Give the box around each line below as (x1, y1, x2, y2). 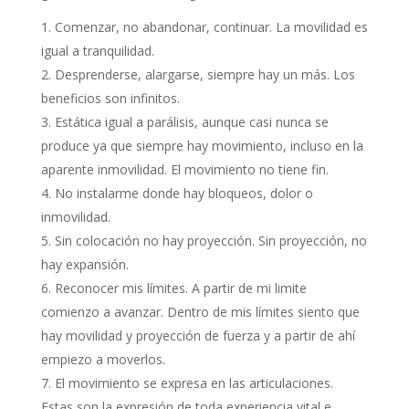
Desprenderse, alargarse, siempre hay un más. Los (54, 66, 355, 83)
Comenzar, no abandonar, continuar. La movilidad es (54, 18, 368, 36)
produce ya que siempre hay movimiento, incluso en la (40, 137, 363, 154)
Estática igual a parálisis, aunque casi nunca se (54, 113, 329, 131)
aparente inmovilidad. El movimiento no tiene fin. (40, 161, 329, 178)
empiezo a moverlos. (40, 351, 165, 368)
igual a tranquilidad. (40, 42, 154, 59)
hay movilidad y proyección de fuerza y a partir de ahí (40, 327, 355, 344)
